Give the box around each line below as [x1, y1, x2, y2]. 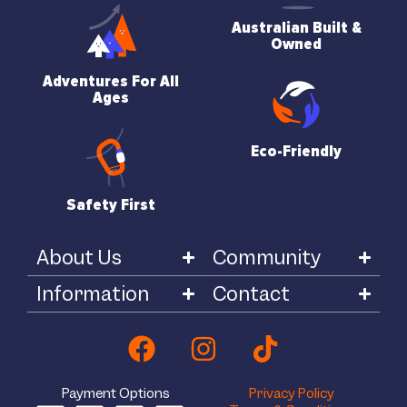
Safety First [66, 194, 155, 215]
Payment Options [61, 384, 170, 403]
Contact [213, 282, 290, 307]
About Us [36, 245, 122, 271]
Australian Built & [231, 17, 362, 38]
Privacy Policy [249, 384, 334, 403]
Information [36, 282, 149, 307]
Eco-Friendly [251, 141, 342, 162]
